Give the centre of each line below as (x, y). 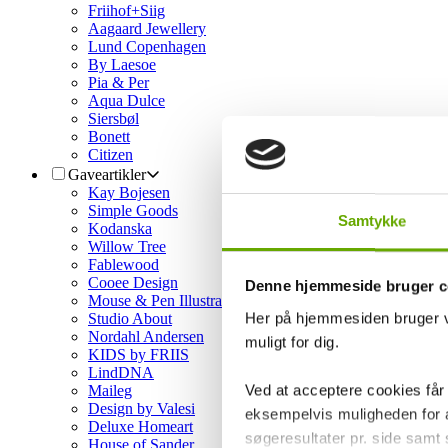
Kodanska (120, 228)
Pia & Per (118, 82)
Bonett (109, 136)
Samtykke (372, 221)
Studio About (130, 318)
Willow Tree (127, 246)
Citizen (110, 154)
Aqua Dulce (126, 100)
